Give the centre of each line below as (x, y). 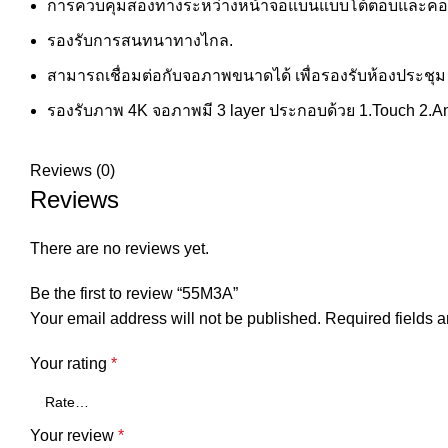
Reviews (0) (72, 170)
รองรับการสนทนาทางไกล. (140, 40)
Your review (74, 435)
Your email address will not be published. (175, 318)
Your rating (70, 363)
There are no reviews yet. (119, 248)
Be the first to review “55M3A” (134, 293)
